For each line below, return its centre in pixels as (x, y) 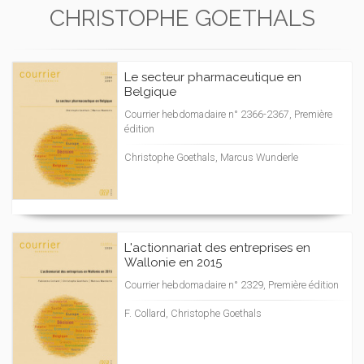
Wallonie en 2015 (173, 262)
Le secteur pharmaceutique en (213, 77)
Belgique (150, 92)
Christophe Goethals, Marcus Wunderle (211, 157)
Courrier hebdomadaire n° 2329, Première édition (232, 285)
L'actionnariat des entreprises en (217, 248)
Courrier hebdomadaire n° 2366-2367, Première (228, 114)
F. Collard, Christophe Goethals (193, 313)
